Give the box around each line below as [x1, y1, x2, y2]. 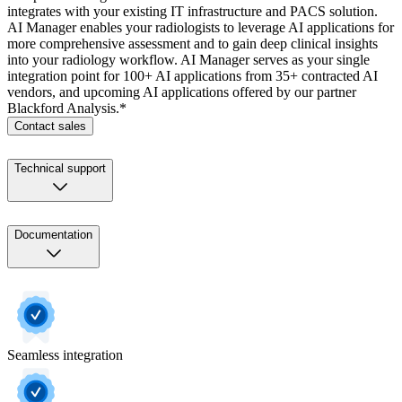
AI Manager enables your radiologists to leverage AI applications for [7, 20, 394, 35]
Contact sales [14, 119, 86, 133]
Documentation [14, 227, 92, 241]
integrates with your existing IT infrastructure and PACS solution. [7, 4, 378, 19]
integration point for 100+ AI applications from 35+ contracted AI [7, 68, 378, 83]
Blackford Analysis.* [7, 100, 127, 116]
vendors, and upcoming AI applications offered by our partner [7, 84, 356, 100]
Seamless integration [7, 346, 123, 363]
